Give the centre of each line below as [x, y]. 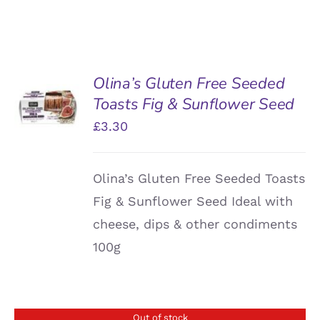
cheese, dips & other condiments [195, 224]
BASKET [47, 104]
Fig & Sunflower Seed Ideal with [193, 201]
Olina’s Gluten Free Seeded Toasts [199, 178]
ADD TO [48, 88]
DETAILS [46, 133]
